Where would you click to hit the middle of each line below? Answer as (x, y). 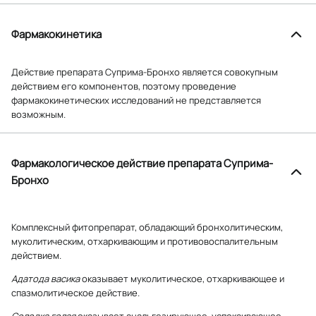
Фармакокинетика (56, 34)
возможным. (38, 114)
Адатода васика (45, 278)
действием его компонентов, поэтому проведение (124, 86)
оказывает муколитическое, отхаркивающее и (182, 278)
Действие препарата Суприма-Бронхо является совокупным (145, 72)
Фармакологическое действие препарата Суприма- (142, 163)
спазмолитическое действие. (75, 292)
